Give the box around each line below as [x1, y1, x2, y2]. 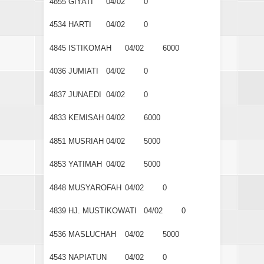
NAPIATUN [68, 253, 107, 262]
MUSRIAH [68, 136, 104, 146]
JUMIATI [68, 67, 98, 76]
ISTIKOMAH [68, 43, 111, 52]
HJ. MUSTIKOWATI [68, 206, 137, 216]
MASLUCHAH [68, 229, 116, 239]
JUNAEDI [68, 90, 101, 99]
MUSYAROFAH [68, 183, 121, 192]
